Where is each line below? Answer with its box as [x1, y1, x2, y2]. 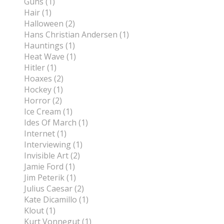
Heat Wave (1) [24, 51, 76, 62]
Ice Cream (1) [24, 106, 72, 117]
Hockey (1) [24, 84, 63, 95]
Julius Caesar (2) [24, 183, 84, 194]
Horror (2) [24, 95, 62, 106]
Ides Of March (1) [24, 117, 88, 128]
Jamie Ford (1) [24, 161, 75, 172]
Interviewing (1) [24, 139, 82, 150]
